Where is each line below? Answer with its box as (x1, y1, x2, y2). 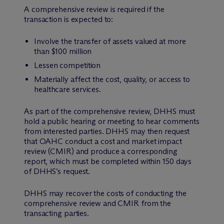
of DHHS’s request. (24, 166, 90, 176)
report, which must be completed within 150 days (24, 156, 192, 166)
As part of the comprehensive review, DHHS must (24, 106, 195, 116)
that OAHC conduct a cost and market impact (24, 136, 182, 146)
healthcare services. (34, 84, 101, 94)
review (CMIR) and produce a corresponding (24, 146, 177, 156)
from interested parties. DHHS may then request (24, 126, 190, 136)
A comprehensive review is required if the (24, 4, 164, 14)
